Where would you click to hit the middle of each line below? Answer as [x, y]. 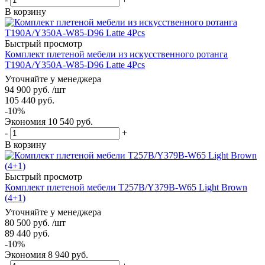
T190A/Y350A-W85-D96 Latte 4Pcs [75, 64]
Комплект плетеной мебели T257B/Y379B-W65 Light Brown [126, 187]
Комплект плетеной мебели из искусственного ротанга [116, 54]
